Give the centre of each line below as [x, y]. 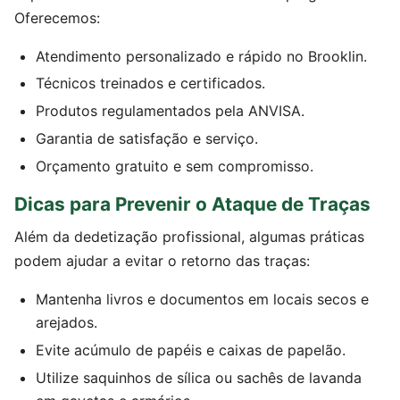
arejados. [67, 323]
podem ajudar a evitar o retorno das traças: [162, 261]
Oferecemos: [57, 17]
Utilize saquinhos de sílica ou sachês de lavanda [199, 377]
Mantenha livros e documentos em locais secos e [202, 300]
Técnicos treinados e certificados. [150, 83]
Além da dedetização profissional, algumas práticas [189, 237]
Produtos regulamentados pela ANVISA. [170, 111]
